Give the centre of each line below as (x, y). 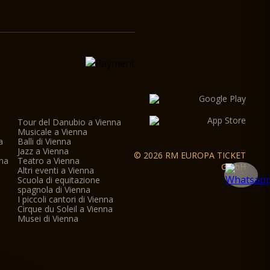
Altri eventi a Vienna (55, 170)
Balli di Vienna (44, 141)
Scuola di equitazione (58, 180)
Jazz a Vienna (43, 151)
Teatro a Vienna (48, 161)
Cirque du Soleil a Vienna (65, 209)
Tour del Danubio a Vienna (69, 122)
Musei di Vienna (48, 218)
